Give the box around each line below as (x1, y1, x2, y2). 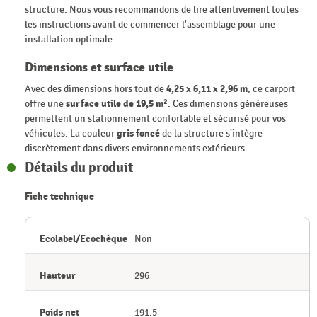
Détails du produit (25, 158, 134, 176)
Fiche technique (25, 190, 94, 202)
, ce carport (248, 82, 295, 95)
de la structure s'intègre (160, 127, 263, 139)
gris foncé (117, 127, 160, 139)
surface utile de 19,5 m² (66, 97, 168, 110)
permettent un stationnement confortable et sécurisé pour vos (25, 112, 286, 125)
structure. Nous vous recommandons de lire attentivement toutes (25, 3, 299, 16)
